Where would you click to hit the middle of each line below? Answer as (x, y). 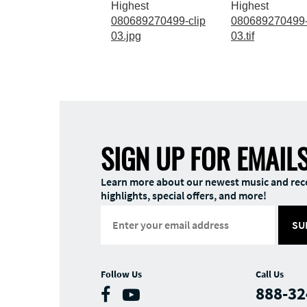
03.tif (243, 36)
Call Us (270, 274)
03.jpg (126, 36)
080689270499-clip (158, 21)
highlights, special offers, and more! (184, 195)
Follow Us (121, 274)
